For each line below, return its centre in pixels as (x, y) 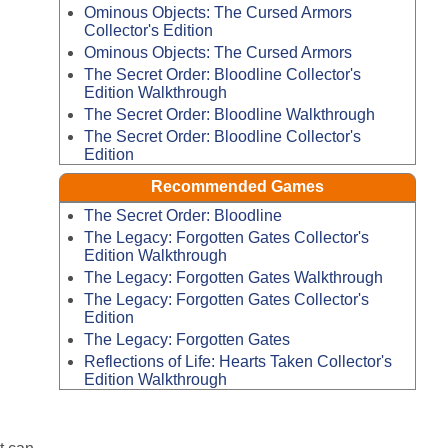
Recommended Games (237, 187)
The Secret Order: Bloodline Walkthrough (229, 114)
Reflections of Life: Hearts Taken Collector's (237, 361)
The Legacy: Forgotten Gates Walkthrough (233, 278)
